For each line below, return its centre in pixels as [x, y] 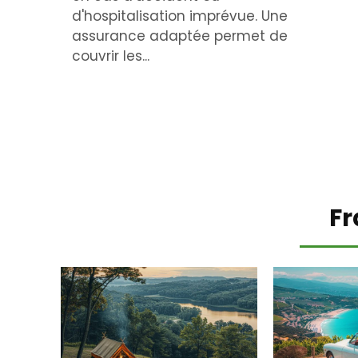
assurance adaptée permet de [180, 36]
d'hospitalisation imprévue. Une [180, 16]
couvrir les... [111, 56]
